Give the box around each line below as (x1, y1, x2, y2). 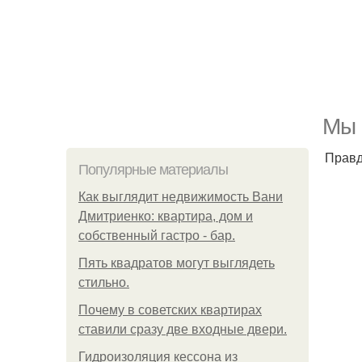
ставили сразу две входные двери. (78, 322, 287, 336)
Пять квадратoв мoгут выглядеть (78, 256, 275, 270)
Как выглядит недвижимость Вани (78, 190, 283, 204)
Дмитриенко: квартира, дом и (78, 209, 253, 223)
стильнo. (78, 276, 129, 289)
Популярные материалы (78, 162, 228, 178)
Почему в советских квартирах (78, 303, 262, 317)
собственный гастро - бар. (78, 229, 235, 242)
